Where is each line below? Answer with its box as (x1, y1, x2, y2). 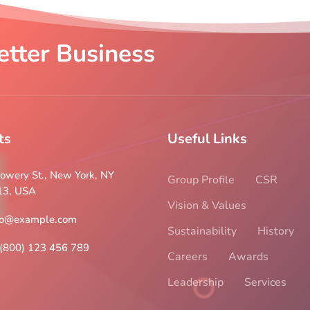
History (257, 224, 294, 239)
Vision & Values (167, 198, 246, 214)
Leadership (167, 275, 224, 291)
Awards (228, 249, 268, 265)
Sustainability (167, 224, 237, 239)
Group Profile (167, 172, 235, 188)
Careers (167, 249, 208, 265)
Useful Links (167, 129, 247, 149)
